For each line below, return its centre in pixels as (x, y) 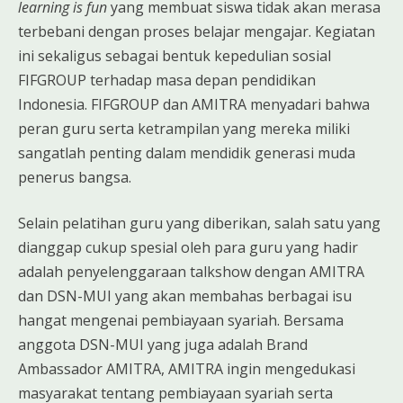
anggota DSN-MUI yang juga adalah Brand (163, 344)
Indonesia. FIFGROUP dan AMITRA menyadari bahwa (194, 104)
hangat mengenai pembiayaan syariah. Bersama (181, 320)
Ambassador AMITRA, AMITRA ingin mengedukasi (187, 368)
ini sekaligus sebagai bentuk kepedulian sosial (175, 55)
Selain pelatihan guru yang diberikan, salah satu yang (199, 223)
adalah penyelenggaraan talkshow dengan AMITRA (191, 271)
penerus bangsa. (75, 177)
